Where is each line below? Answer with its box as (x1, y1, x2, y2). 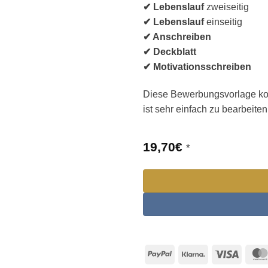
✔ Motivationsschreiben (143, 62, 251, 72)
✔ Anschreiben (143, 32, 211, 42)
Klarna (205, 248, 233, 258)
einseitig (204, 17, 242, 28)
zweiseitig (204, 2, 249, 13)
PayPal (171, 248, 202, 258)
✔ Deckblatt (143, 47, 196, 57)
